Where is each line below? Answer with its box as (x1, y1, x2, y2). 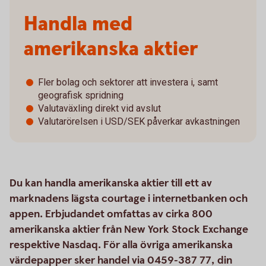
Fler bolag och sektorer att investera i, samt (38, 77, 218, 88)
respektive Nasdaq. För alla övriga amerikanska (9, 238, 233, 252)
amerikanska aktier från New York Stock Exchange (9, 223, 248, 236)
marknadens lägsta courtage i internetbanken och (9, 192, 248, 205)
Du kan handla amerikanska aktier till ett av (9, 176, 212, 190)
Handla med (24, 11, 132, 38)
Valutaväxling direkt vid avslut (38, 103, 161, 114)
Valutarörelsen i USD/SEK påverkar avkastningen (38, 116, 240, 127)
